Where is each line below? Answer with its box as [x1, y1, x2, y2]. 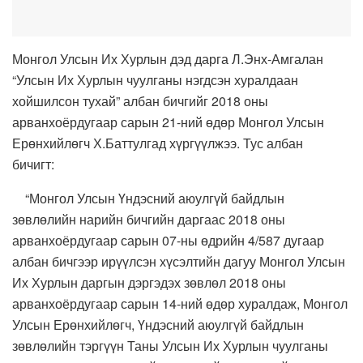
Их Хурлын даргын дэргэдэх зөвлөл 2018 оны [12, 273, 286, 293]
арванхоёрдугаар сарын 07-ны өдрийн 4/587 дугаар [12, 231, 324, 250]
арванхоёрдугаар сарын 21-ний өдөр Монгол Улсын [12, 113, 324, 132]
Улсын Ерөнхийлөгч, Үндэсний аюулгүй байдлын [12, 315, 304, 335]
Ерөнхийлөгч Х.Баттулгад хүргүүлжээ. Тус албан [12, 134, 303, 153]
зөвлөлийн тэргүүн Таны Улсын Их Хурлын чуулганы [12, 336, 328, 356]
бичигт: [12, 155, 58, 174]
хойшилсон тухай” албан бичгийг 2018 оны [12, 92, 268, 111]
